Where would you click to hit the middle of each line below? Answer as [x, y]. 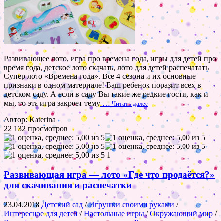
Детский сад [62, 204]
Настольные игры [114, 213]
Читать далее [130, 104]
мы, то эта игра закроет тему [52, 103]
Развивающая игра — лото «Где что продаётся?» [109, 175]
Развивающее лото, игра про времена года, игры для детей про [110, 59]
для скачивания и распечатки [68, 185]
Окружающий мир [181, 213]
